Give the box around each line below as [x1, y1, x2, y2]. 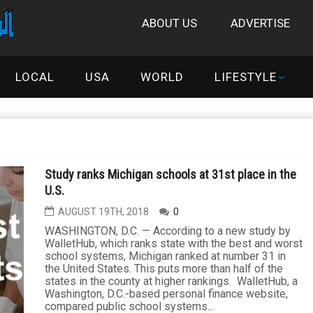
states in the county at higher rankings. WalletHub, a [45, 275, 298, 288]
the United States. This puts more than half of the [45, 262, 283, 275]
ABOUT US [142, 16, 197, 30]
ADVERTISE [231, 16, 290, 30]
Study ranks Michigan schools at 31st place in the [45, 167, 296, 182]
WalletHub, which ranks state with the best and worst [45, 237, 303, 250]
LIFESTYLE [214, 70, 277, 84]
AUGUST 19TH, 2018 [58, 206, 149, 217]
